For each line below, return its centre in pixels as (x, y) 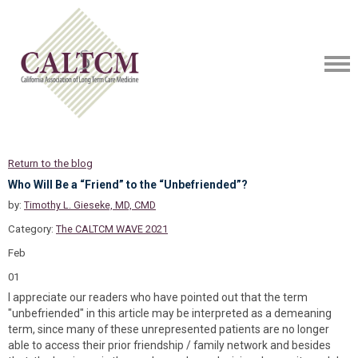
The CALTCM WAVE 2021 (112, 229)
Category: (32, 229)
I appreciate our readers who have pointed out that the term (158, 297)
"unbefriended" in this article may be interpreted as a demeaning (170, 313)
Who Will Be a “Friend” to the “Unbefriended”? (128, 185)
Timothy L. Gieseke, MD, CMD (90, 205)
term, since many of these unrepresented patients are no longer (169, 329)
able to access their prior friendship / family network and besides (169, 345)
